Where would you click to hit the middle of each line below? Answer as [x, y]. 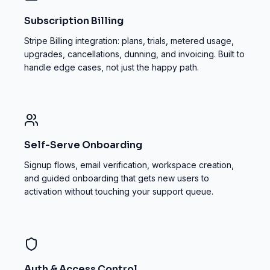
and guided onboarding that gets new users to [117, 178]
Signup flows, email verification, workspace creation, [129, 165]
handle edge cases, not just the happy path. [111, 67]
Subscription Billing [74, 21]
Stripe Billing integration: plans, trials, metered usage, [129, 41]
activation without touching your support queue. [119, 191]
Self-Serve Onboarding [83, 145]
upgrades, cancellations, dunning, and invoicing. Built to [134, 54]
